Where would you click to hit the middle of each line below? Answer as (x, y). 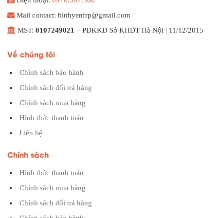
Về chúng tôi (31, 54)
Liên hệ (31, 133)
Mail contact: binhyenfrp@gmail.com (73, 15)
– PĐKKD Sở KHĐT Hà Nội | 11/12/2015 (140, 30)
